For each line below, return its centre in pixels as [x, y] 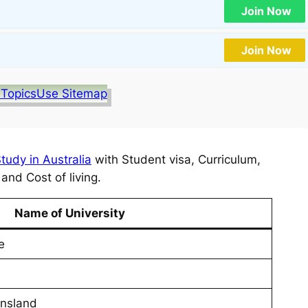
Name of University [69, 213]
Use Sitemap [71, 94]
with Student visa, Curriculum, [176, 160]
